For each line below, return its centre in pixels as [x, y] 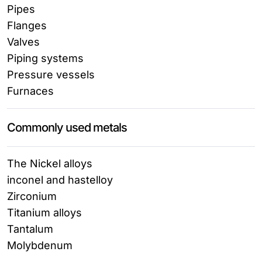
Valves [23, 42]
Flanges [27, 25]
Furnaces [30, 91]
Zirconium [32, 196]
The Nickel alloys [50, 163]
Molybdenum [40, 245]
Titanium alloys [44, 212]
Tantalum [30, 229]
